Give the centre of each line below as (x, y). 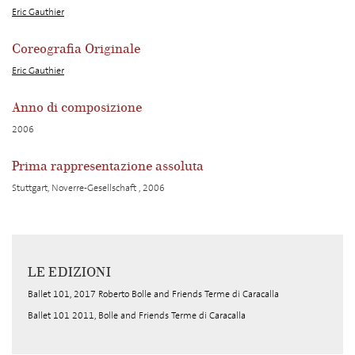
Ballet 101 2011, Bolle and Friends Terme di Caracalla (137, 315)
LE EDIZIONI (69, 273)
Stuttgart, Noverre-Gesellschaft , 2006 (88, 188)
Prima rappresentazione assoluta (108, 166)
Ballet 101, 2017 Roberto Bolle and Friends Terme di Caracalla (153, 294)
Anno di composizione (77, 108)
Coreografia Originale (76, 49)
